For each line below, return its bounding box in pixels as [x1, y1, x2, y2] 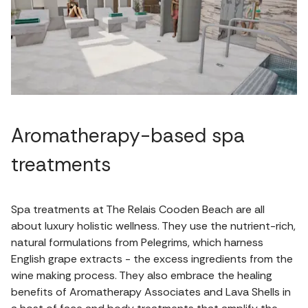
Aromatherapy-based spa [11, 122, 245, 148]
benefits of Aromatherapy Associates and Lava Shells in [11, 284, 291, 299]
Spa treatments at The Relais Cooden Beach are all [11, 201, 265, 217]
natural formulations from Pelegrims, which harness [11, 234, 263, 250]
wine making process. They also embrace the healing [11, 267, 272, 283]
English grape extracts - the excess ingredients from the [11, 251, 293, 266]
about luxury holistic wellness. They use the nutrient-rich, [11, 218, 296, 233]
